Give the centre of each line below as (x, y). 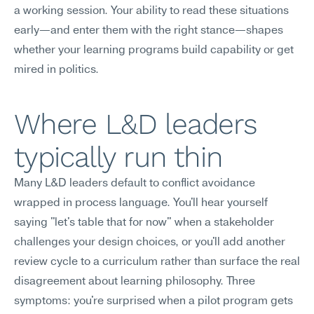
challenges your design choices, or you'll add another (150, 243)
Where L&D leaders (136, 124)
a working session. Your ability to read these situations (151, 11)
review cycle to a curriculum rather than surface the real (157, 262)
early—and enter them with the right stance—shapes (149, 31)
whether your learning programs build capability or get (154, 50)
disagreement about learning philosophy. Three (135, 282)
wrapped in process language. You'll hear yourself (141, 203)
